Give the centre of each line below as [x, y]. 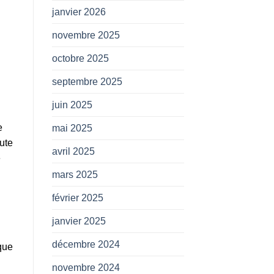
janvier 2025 [79, 221]
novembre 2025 [86, 35]
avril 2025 [73, 151]
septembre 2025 [87, 81]
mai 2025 [72, 128]
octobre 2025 [80, 58]
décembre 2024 [86, 244]
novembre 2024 [86, 267]
